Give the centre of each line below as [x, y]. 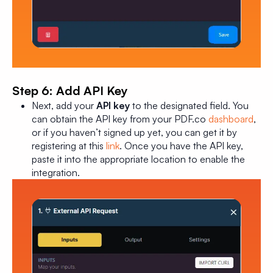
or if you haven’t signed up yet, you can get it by [134, 132]
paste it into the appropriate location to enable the [138, 159]
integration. [56, 172]
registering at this [69, 145]
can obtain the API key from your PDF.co [120, 119]
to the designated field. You [189, 105]
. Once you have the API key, [181, 145]
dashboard [231, 119]
